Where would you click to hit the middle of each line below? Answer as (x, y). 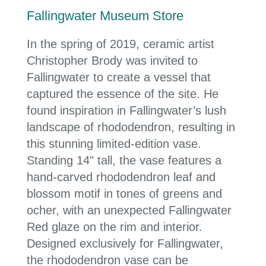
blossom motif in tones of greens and (124, 194)
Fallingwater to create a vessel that (119, 77)
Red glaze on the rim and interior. (115, 227)
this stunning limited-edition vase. (114, 144)
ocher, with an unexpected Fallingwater (129, 210)
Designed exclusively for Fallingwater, (125, 244)
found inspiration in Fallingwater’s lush (126, 111)
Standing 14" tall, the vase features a (124, 161)
